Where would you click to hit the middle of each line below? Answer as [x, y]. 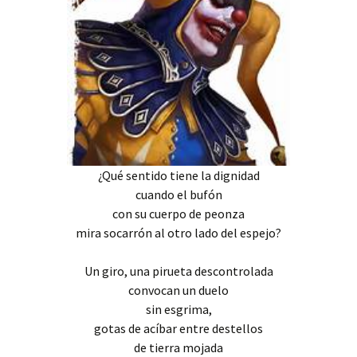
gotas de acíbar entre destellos [178, 328]
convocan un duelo [178, 290]
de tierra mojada [178, 347]
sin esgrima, [178, 309]
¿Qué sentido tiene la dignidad [178, 175]
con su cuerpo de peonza [178, 214]
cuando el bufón [178, 194]
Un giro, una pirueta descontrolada [178, 271]
